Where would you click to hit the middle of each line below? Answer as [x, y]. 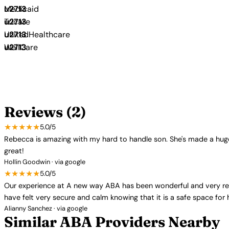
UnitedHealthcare [37, 35]
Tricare [17, 22]
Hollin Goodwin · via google [45, 162]
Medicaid [21, 9]
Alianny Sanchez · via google [46, 208]
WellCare [21, 47]
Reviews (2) [45, 112]
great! [14, 151]
